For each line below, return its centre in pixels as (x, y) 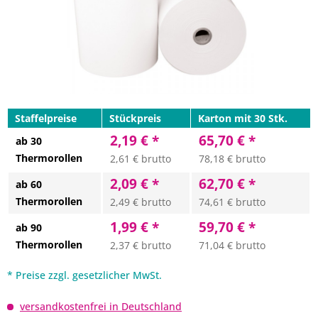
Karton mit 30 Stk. (243, 118)
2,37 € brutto (141, 245)
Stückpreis (135, 118)
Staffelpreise (46, 118)
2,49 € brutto (141, 202)
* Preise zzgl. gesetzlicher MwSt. (84, 275)
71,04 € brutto (232, 245)
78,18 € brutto (232, 159)
